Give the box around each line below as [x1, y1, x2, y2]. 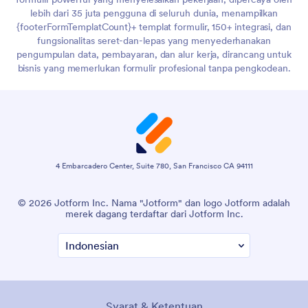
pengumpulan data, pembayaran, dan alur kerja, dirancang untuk [16, 48, 291, 61]
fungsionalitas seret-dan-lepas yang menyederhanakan [37, 34, 271, 47]
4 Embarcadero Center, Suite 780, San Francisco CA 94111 [55, 161, 253, 171]
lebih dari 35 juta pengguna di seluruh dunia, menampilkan [30, 7, 278, 20]
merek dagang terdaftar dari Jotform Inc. [65, 208, 243, 221]
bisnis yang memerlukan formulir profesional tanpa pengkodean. [17, 62, 291, 75]
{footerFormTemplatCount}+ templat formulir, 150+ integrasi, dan [16, 21, 291, 34]
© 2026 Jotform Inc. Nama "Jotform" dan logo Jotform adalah [18, 197, 290, 210]
